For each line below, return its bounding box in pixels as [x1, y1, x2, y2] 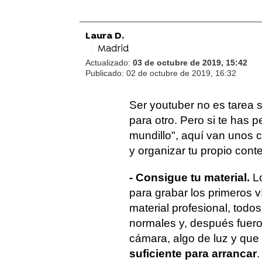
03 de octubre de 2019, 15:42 [133, 58, 247, 67]
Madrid [98, 43, 129, 55]
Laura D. [85, 30, 124, 42]
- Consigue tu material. [129, 171, 253, 184]
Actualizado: [85, 58, 133, 67]
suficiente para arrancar [129, 247, 257, 260]
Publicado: [85, 68, 126, 78]
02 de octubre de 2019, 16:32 [126, 68, 236, 78]
